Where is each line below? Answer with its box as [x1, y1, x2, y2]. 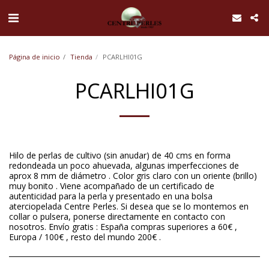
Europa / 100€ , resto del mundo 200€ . [9, 231, 161, 243]
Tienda [70, 52, 92, 61]
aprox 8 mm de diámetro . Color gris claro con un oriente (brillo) [9, 170, 257, 181]
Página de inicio [9, 52, 60, 61]
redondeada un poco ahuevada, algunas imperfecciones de [9, 160, 239, 171]
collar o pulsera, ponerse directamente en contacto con [9, 211, 225, 222]
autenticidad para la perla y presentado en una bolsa [9, 190, 213, 202]
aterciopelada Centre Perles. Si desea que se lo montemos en [9, 201, 249, 212]
